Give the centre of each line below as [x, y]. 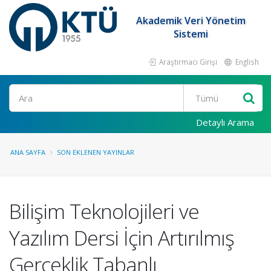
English [246, 62]
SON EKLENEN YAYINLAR [96, 152]
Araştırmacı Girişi [187, 62]
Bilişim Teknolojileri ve [104, 211]
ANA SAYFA [28, 152]
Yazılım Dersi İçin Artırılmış [122, 238]
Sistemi [191, 34]
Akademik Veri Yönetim [191, 21]
